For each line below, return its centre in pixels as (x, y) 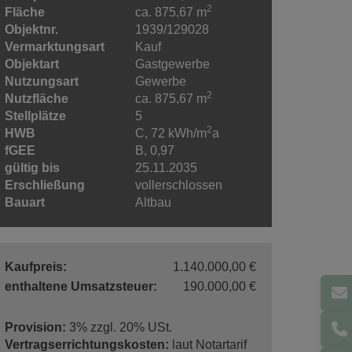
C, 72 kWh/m (171, 133)
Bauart (25, 202)
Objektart (32, 64)
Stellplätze (35, 115)
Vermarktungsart (55, 46)
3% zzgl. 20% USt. (121, 327)
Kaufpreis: (36, 266)
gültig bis (32, 167)
